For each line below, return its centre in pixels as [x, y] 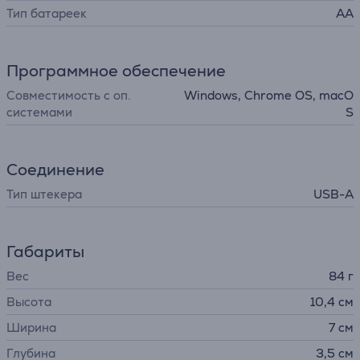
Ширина [31, 327]
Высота [29, 302]
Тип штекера [44, 194]
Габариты [45, 252]
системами [39, 112]
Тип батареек [47, 13]
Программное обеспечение [116, 71]
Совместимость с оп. [69, 95]
